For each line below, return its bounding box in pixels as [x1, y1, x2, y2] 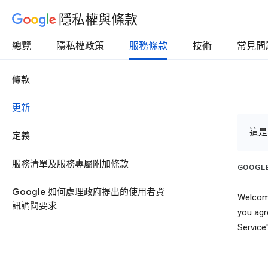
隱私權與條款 [59, 11, 138, 28]
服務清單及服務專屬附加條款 [12, 159, 129, 169]
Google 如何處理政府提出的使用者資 [12, 187, 165, 197]
